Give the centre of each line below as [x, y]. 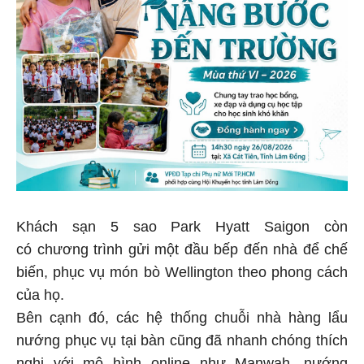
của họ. [40, 297]
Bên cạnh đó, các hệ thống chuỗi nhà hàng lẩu [182, 320]
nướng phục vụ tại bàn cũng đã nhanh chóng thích [182, 342]
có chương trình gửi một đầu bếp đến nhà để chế [182, 251]
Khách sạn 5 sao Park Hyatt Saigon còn [182, 229]
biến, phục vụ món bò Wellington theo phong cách [182, 274]
